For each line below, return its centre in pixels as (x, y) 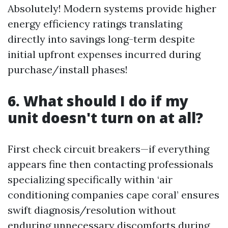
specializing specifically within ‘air (90, 180)
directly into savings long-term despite (101, 39)
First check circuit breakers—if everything (108, 149)
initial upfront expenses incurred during (104, 54)
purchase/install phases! (68, 70)
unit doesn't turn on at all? (105, 118)
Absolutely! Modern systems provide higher (112, 9)
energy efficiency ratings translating (95, 24)
